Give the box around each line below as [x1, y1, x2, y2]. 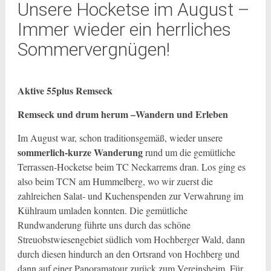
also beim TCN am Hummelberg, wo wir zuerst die [17, 175, 213, 188]
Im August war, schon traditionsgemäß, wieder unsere [17, 131, 223, 144]
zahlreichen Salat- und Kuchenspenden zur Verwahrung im [17, 189, 243, 202]
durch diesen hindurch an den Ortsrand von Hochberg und [17, 247, 240, 260]
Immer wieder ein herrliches [17, 19, 231, 40]
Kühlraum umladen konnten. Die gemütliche [17, 204, 188, 217]
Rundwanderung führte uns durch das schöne [17, 218, 191, 231]
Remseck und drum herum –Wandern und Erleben [17, 107, 228, 121]
